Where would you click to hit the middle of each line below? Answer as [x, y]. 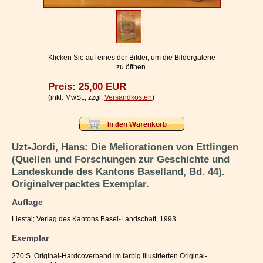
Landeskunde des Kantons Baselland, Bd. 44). [118, 171]
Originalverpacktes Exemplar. [80, 184]
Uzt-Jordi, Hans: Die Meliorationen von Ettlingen [125, 147]
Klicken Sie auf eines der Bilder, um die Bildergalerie [131, 58]
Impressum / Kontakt [44, 14]
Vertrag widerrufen [43, 36]
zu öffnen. [131, 67]
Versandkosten [128, 98]
